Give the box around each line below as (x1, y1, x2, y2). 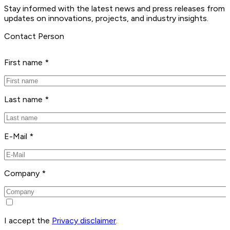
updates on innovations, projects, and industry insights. (4, 13, 208, 23)
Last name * (4, 94, 49, 104)
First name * (4, 57, 49, 67)
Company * (4, 168, 46, 178)
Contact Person (4, 31, 64, 41)
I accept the (4, 215, 52, 225)
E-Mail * (4, 131, 33, 141)
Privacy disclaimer (52, 215, 116, 225)
